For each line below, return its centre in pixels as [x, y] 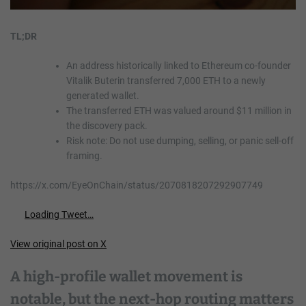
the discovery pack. [107, 126]
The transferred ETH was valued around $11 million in [179, 111]
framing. [84, 156]
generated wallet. [103, 96]
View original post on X [58, 244]
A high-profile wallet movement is [126, 277]
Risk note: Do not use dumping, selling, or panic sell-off [180, 141]
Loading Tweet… [59, 215]
